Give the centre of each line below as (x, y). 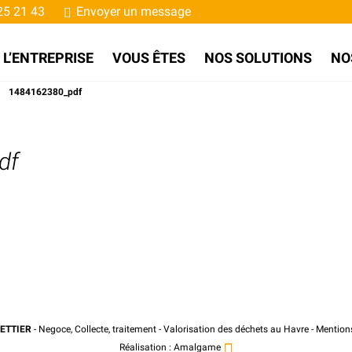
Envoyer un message (132, 11)
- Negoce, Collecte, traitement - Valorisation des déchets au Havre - (175, 329)
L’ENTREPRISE (48, 58)
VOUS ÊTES (149, 58)
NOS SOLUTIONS (258, 58)
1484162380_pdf (45, 92)
